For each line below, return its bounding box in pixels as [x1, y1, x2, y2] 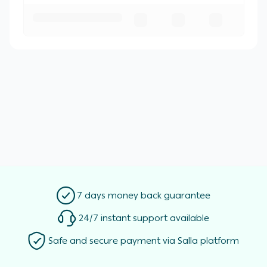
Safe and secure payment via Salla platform [48, 232, 240, 250]
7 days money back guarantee [77, 187, 211, 204]
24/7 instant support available [78, 210, 209, 227]
